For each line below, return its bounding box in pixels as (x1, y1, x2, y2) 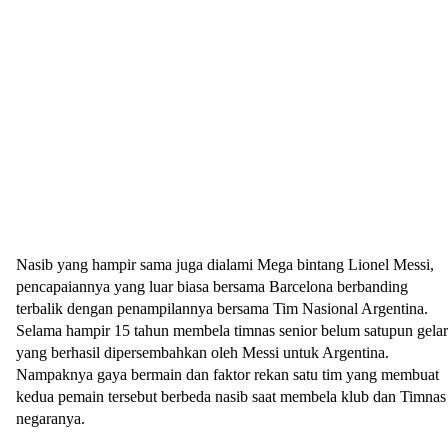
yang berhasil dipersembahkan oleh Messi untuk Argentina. (16, 344, 389, 361)
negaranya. (16, 410, 85, 427)
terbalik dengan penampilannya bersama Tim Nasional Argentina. (16, 300, 428, 317)
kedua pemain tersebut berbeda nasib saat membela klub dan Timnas (16, 388, 446, 405)
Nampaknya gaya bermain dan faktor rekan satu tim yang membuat (16, 366, 439, 383)
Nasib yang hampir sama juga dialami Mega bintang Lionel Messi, (16, 256, 434, 273)
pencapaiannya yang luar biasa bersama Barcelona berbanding (16, 278, 408, 295)
